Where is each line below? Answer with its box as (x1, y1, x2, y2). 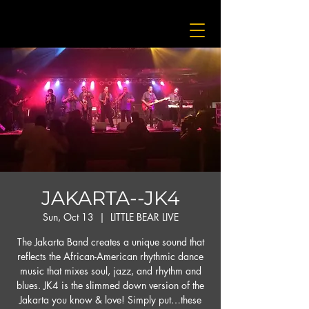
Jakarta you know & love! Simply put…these (19, 293, 201, 306)
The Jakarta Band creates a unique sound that (17, 235, 204, 248)
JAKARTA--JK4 (41, 186, 180, 210)
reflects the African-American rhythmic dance (17, 250, 203, 263)
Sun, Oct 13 (42, 210, 94, 223)
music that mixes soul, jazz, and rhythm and (19, 264, 201, 277)
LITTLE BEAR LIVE (110, 210, 179, 223)
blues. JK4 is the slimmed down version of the (17, 279, 204, 292)
